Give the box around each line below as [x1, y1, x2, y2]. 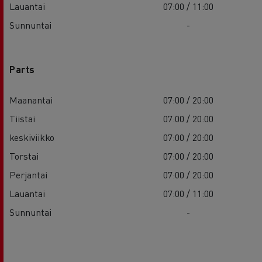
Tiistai [9, 112, 35, 125]
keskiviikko [9, 130, 54, 143]
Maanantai [9, 93, 53, 106]
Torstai [9, 149, 39, 162]
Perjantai [9, 168, 47, 181]
